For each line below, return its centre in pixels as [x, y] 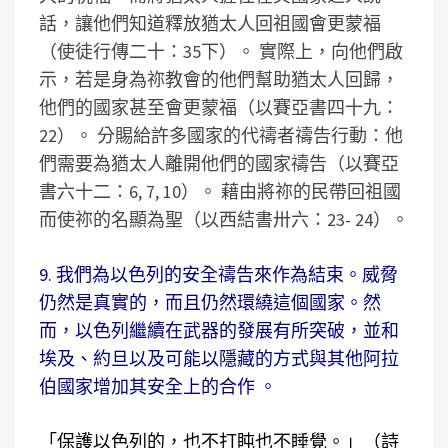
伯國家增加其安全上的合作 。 [158, 386]
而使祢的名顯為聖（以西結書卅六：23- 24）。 [224, 219]
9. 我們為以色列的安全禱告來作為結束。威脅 [218, 274]
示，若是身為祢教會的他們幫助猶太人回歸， [219, 79]
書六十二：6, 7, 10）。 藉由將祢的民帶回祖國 [220, 191]
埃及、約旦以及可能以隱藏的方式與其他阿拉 [219, 358]
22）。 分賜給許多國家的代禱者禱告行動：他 [221, 135]
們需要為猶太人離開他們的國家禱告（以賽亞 [219, 163]
